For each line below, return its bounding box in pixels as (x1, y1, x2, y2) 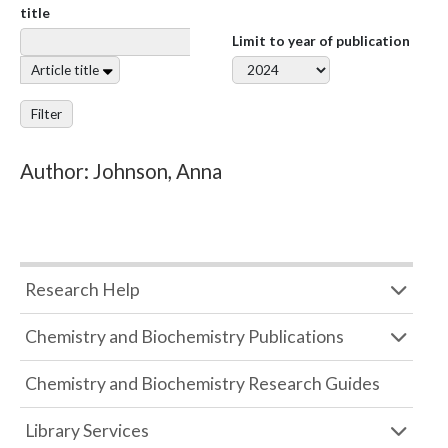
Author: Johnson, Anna (20, 159, 222, 183)
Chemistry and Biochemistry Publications (25, 326, 344, 347)
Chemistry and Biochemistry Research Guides (25, 373, 380, 394)
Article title (31, 62, 99, 78)
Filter (31, 106, 62, 122)
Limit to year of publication (232, 33, 410, 49)
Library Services (25, 420, 149, 441)
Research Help (25, 279, 140, 300)
